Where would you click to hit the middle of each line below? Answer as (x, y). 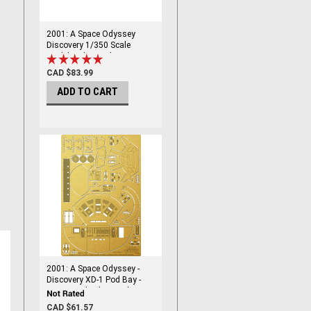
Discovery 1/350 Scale (89, 45)
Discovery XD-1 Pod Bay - (94, 280)
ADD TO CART (87, 92)
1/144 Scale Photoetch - (91, 291)
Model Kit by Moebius (86, 56)
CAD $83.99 (70, 73)
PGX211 (62, 302)
